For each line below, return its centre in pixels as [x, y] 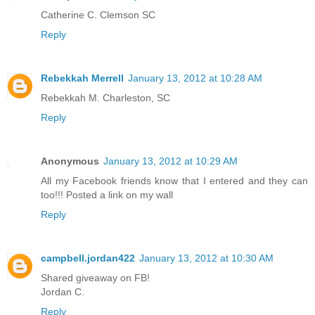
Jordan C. [63, 291]
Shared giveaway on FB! [95, 277]
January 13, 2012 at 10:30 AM [206, 258]
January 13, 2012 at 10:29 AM [171, 161]
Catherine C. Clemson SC [98, 15]
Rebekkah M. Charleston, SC [105, 98]
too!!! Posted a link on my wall [107, 195]
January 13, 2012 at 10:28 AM [195, 78]
